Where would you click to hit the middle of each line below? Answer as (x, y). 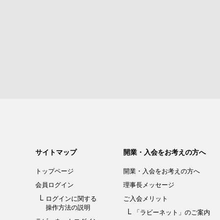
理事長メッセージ (149, 185)
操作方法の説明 (68, 207)
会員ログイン (55, 185)
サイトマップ (56, 152)
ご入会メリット (146, 198)
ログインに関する (71, 198)
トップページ (55, 171)
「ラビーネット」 (159, 212)
